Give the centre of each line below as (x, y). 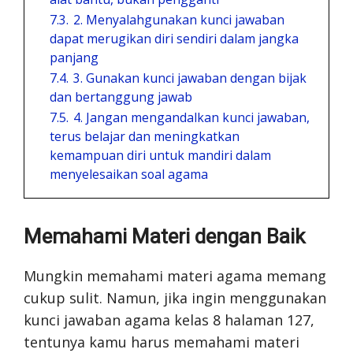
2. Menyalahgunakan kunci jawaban (179, 19)
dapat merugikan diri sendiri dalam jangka (174, 38)
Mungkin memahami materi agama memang (175, 275)
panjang (74, 57)
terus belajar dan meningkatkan (145, 136)
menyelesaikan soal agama (129, 174)
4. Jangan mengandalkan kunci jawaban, (191, 117)
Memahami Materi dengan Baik (164, 236)
